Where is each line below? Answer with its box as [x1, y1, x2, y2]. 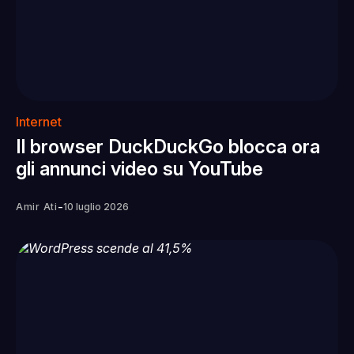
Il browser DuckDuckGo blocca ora [16, 134, 320, 158]
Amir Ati [16, 200, 58, 213]
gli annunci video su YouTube [16, 156, 263, 180]
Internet [16, 113, 62, 130]
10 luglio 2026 [62, 200, 129, 213]
